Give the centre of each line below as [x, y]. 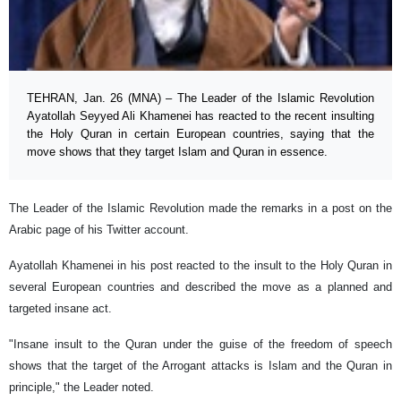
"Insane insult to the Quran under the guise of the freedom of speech [200, 345]
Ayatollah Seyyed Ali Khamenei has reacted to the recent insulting [200, 116]
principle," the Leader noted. [81, 388]
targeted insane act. [60, 309]
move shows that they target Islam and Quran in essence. [177, 152]
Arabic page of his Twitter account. [99, 230]
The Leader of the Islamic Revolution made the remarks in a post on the [200, 209]
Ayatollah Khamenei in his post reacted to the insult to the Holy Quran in [200, 266]
